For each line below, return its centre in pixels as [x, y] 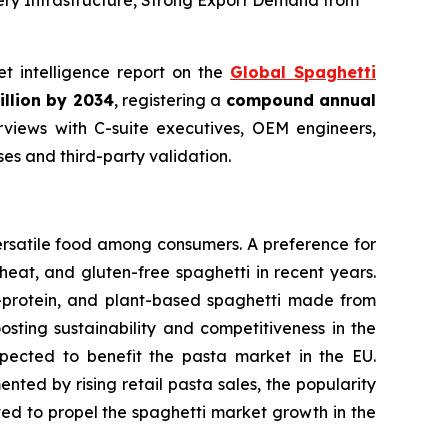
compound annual [301, 100]
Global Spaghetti [303, 72]
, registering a [169, 100]
